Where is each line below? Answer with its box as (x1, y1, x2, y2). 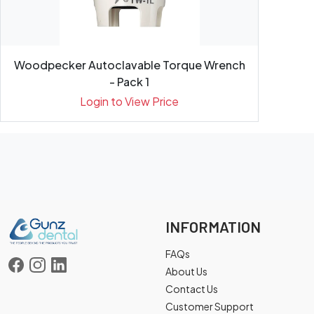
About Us (165, 265, 207, 278)
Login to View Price (80, 94, 179, 109)
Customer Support (165, 300, 254, 313)
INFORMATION (165, 217, 261, 235)
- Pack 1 (109, 74, 150, 89)
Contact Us (165, 282, 218, 295)
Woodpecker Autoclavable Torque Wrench (13, 57, 245, 72)
